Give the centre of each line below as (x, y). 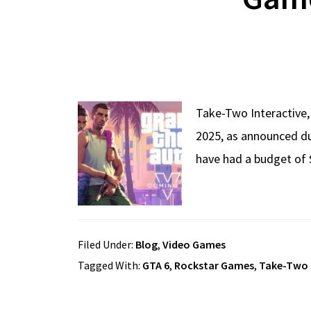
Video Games (194, 244)
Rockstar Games (214, 265)
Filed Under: (107, 244)
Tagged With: (110, 265)
